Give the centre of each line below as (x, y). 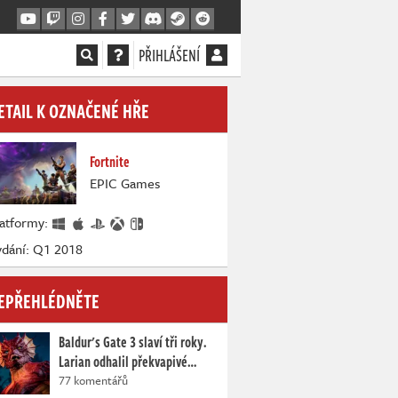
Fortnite (110, 162)
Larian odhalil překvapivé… (127, 362)
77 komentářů (93, 381)
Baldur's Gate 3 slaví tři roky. (133, 342)
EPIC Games (125, 183)
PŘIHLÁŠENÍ (169, 55)
